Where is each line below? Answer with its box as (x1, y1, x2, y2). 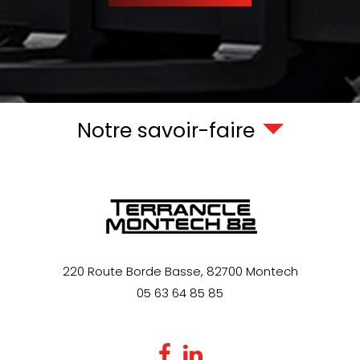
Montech (245, 263, 298, 280)
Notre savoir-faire (76, 117, 255, 145)
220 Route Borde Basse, (62, 263, 203, 280)
